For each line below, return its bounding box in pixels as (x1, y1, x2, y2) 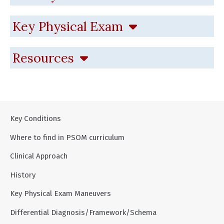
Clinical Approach (10, 151, 67, 161)
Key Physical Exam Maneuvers (10, 189, 111, 198)
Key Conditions (10, 114, 61, 123)
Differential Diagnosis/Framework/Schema (10, 207, 156, 217)
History (10, 170, 35, 179)
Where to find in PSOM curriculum (10, 132, 124, 142)
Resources (12, 49, 77, 66)
